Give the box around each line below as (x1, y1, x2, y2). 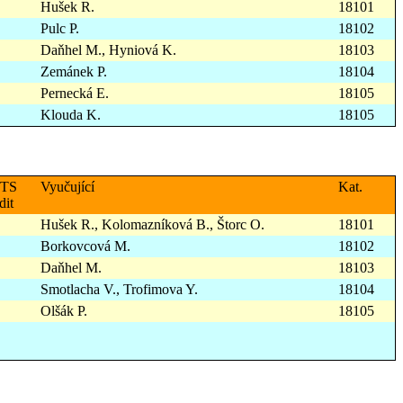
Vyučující (40, 179, 94, 195)
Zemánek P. (40, 64, 107, 80)
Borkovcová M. (40, 238, 130, 255)
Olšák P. (40, 303, 87, 319)
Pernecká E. (40, 85, 109, 102)
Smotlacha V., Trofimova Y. (40, 282, 198, 298)
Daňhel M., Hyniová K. (40, 42, 176, 58)
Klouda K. (40, 107, 101, 123)
